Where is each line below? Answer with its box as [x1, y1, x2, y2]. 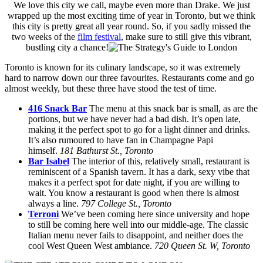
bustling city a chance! [26, 42, 109, 52]
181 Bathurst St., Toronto [60, 145, 153, 156]
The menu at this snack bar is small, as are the [87, 103, 258, 113]
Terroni [28, 208, 59, 219]
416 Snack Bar [28, 103, 87, 113]
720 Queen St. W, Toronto [154, 240, 250, 251]
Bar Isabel [28, 156, 69, 166]
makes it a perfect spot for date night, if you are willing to [28, 177, 240, 187]
